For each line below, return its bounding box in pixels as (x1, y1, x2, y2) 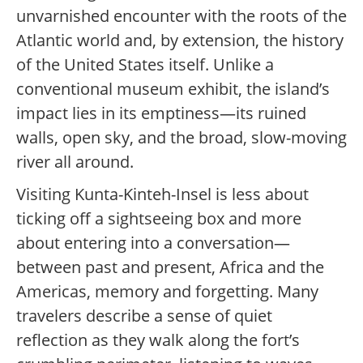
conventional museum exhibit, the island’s (16, 78, 330, 100)
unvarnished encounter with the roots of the (16, 5, 347, 28)
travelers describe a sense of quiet (16, 305, 272, 327)
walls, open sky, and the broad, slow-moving (16, 126, 347, 149)
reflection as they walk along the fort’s (16, 329, 300, 352)
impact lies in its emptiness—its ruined (16, 102, 306, 125)
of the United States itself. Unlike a (16, 53, 274, 76)
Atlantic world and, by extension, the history (16, 29, 344, 52)
